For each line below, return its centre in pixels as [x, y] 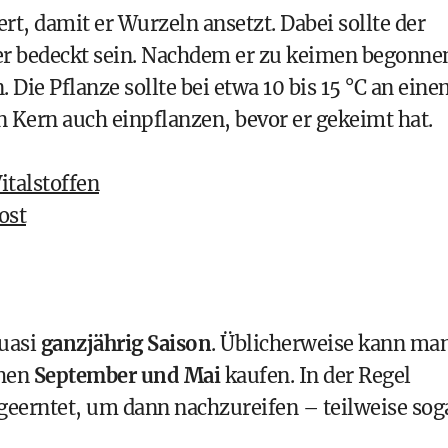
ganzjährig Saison [125, 343]
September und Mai [126, 375]
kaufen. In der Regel [315, 375]
